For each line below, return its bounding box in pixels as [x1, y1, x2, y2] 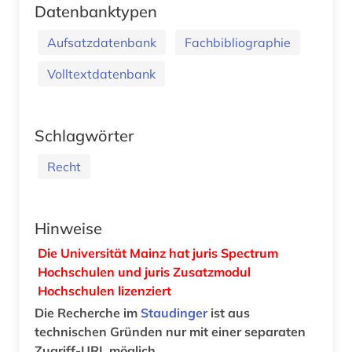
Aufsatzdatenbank [47, 34, 156, 50]
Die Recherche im [35, 304, 141, 321]
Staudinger [141, 304, 207, 321]
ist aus [207, 304, 250, 321]
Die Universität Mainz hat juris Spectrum [38, 244, 278, 261]
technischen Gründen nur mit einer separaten [35, 323, 306, 339]
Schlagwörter [35, 125, 134, 145]
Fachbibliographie [185, 34, 291, 50]
